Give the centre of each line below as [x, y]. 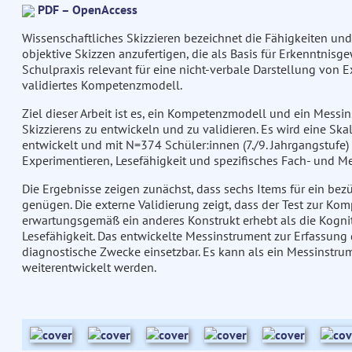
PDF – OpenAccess [87, 10]
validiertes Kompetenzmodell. [102, 85]
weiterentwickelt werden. [89, 268]
